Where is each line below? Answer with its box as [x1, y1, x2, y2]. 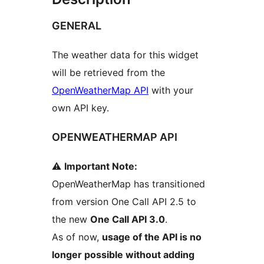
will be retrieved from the [52, 67, 165, 79]
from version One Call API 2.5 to [52, 196, 196, 208]
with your [148, 84, 193, 97]
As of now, [52, 231, 102, 243]
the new [52, 213, 90, 226]
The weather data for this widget [52, 49, 199, 61]
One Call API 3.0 [90, 213, 165, 226]
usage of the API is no [102, 231, 202, 243]
